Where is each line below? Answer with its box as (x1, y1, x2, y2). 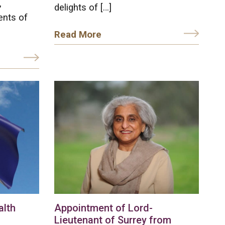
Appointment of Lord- (54, 201, 153, 214)
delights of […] (54, 2, 112, 13)
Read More (54, 29, 102, 40)
